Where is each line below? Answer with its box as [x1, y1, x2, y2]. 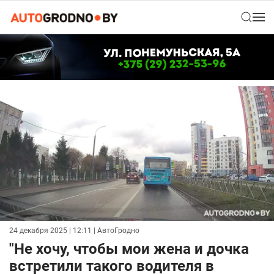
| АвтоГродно [92, 226, 139, 235]
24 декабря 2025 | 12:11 [9, 226, 92, 235]
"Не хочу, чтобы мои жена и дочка [9, 240, 249, 258]
